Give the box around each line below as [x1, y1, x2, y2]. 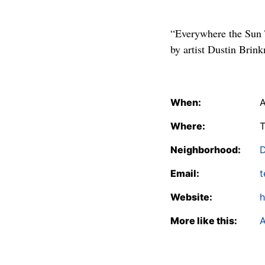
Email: [170, 167, 199, 179]
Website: [170, 191, 212, 203]
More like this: [170, 215, 237, 227]
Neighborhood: [170, 144, 241, 156]
